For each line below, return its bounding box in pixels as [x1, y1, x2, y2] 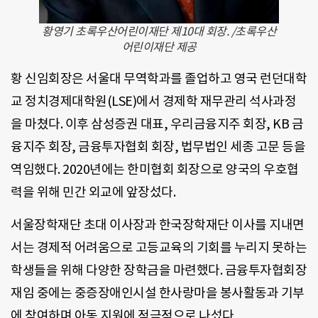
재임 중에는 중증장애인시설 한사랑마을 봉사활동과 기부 [11, 285, 305, 302]
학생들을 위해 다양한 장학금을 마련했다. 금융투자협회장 [11, 262, 307, 279]
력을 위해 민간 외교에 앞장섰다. [11, 183, 175, 200]
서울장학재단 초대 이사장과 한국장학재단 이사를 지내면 [11, 216, 305, 234]
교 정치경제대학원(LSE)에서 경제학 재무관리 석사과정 [11, 92, 296, 109]
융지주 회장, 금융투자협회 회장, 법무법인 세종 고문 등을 [11, 138, 305, 155]
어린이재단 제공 [121, 39, 197, 54]
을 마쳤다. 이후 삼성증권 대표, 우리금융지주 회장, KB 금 [11, 115, 303, 132]
